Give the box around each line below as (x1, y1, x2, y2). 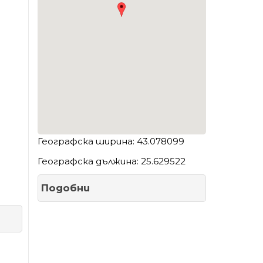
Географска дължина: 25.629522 (37, 156, 188, 167)
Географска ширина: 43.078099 (37, 136, 184, 147)
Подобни (41, 182, 90, 194)
